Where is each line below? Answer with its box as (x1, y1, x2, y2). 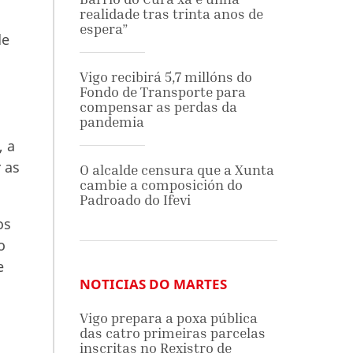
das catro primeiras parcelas (79, 325, 266, 341)
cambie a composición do (79, 176, 243, 193)
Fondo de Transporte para (79, 84, 246, 100)
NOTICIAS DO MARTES (79, 275, 227, 293)
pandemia (79, 113, 144, 130)
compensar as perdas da (79, 98, 237, 115)
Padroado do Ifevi (79, 191, 191, 208)
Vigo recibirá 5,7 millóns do (79, 69, 252, 85)
